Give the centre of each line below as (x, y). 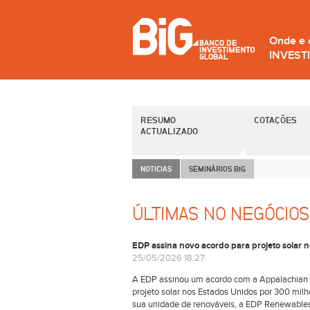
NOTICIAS (156, 168)
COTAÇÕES (275, 120)
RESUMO (158, 120)
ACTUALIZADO (169, 131)
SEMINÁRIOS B (214, 168)
